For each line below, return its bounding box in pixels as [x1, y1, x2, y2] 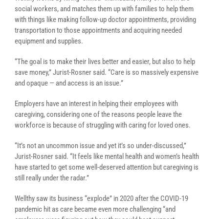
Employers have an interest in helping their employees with [15, 99, 178, 108]
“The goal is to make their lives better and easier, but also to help [15, 57, 195, 66]
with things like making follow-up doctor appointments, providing [15, 15, 196, 24]
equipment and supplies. [15, 37, 83, 45]
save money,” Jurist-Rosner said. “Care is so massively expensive [15, 68, 198, 77]
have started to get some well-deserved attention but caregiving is [15, 163, 198, 172]
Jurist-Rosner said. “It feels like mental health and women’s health [15, 152, 199, 161]
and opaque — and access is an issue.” [15, 79, 123, 88]
